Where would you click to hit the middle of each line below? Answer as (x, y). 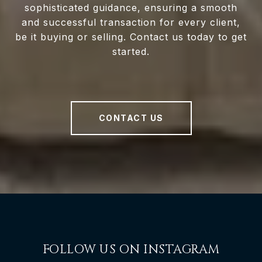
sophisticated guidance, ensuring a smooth (131, 8)
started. (131, 52)
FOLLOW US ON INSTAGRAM (131, 250)
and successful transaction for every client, (131, 23)
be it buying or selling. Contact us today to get (131, 37)
